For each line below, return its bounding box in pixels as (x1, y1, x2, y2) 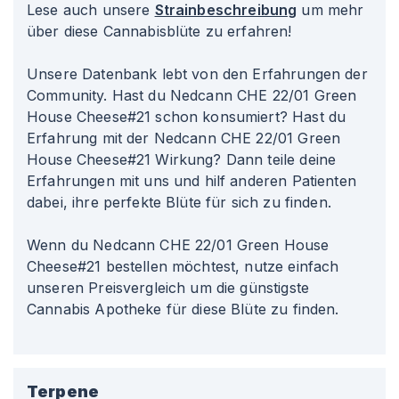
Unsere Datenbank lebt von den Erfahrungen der (27, 65, 368, 83)
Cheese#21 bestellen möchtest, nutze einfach (27, 257, 339, 275)
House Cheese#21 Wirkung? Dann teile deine (27, 151, 337, 168)
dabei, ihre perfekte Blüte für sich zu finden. (27, 193, 331, 211)
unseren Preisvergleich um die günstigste (27, 279, 309, 297)
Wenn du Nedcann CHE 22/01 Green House (27, 236, 330, 254)
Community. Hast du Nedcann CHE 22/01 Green (27, 86, 357, 104)
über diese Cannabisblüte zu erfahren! (27, 22, 292, 40)
